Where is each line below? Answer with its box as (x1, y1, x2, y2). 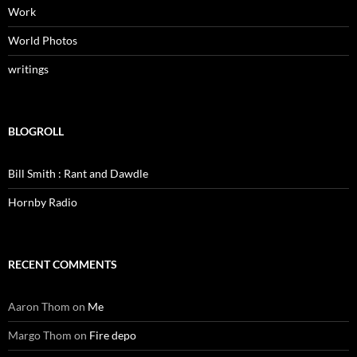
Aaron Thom (8, 300, 70, 314)
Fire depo (89, 328, 136, 343)
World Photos (8, 33, 77, 48)
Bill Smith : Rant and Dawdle (8, 167, 148, 181)
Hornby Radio (8, 195, 77, 210)
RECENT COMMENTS (8, 257, 117, 272)
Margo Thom (8, 328, 72, 343)
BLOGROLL (8, 124, 64, 139)
